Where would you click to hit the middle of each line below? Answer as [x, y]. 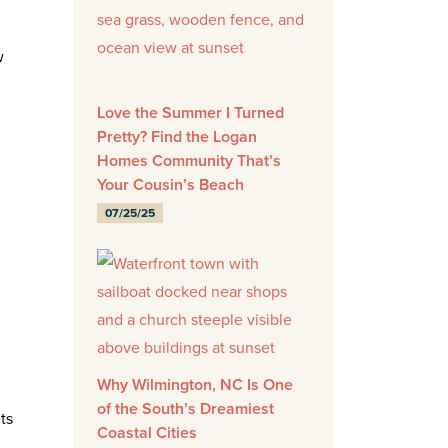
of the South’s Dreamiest [185, 409]
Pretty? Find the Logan [177, 137]
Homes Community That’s [189, 161]
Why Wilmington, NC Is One [195, 385]
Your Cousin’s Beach [170, 185]
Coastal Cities [147, 433]
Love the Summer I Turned [190, 113]
